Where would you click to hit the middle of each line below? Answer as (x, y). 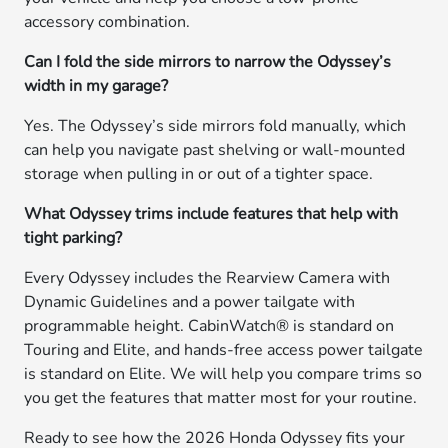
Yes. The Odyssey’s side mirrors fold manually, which (215, 126)
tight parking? (73, 238)
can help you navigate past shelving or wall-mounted (215, 150)
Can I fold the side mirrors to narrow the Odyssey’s (208, 62)
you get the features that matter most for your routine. (221, 398)
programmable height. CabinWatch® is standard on (209, 326)
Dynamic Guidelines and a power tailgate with (190, 302)
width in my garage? (96, 86)
